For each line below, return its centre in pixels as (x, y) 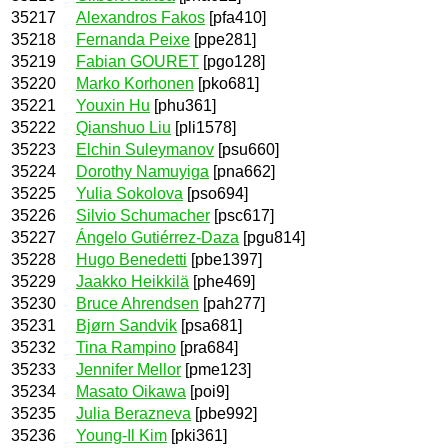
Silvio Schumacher (143, 215)
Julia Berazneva (133, 413)
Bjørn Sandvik (126, 325)
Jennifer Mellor (128, 369)
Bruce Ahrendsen (137, 303)
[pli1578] (203, 127)
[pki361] (197, 435)
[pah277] (232, 303)
